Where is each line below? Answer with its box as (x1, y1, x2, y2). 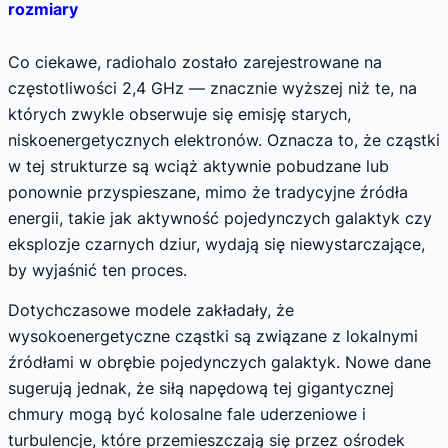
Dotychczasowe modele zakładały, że (8, 299, 294, 320)
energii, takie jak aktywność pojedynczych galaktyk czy (8, 207, 432, 228)
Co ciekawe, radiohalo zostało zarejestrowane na (8, 51, 382, 72)
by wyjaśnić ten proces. (8, 259, 187, 280)
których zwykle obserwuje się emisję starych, (8, 103, 351, 124)
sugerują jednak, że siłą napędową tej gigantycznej (8, 377, 394, 398)
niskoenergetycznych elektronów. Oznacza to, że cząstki (8, 129, 440, 150)
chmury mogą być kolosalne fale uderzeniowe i (8, 403, 366, 424)
